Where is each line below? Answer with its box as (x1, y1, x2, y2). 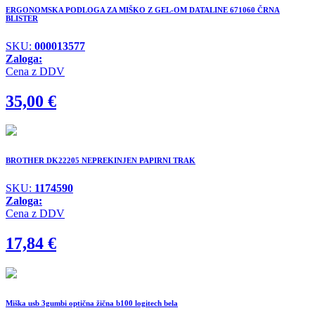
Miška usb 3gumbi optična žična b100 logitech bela (6, 299, 178, 308)
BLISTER (6, 13, 38, 22)
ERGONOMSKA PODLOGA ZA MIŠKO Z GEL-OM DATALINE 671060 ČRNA (6, 5, 280, 14)
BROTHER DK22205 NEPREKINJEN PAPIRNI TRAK (6, 156, 195, 165)
